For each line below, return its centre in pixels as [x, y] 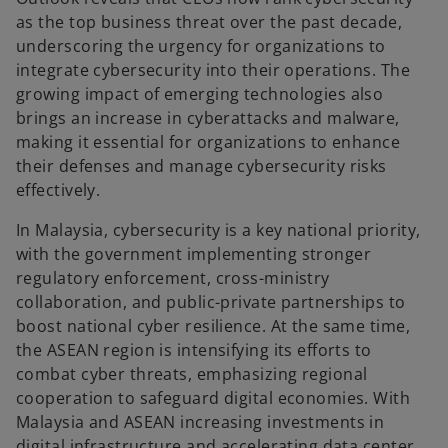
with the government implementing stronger [194, 254]
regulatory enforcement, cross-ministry [173, 278]
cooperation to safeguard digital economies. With [213, 398]
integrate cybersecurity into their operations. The [213, 70]
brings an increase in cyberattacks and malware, [208, 118]
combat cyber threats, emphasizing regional [192, 374]
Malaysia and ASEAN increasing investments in [200, 422]
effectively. [58, 190]
